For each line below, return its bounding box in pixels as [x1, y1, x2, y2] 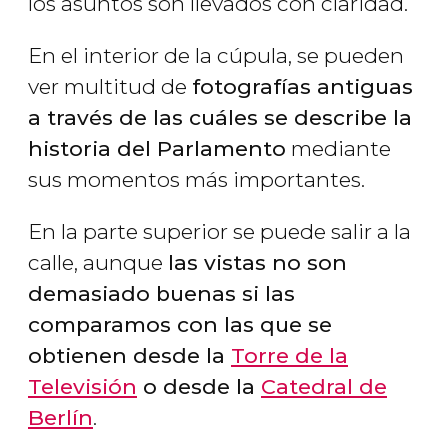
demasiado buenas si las [28, 281, 295, 307]
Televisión [28, 374, 137, 400]
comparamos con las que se [28, 312, 332, 338]
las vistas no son [168, 250, 347, 276]
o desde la [137, 374, 261, 400]
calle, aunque [28, 250, 168, 276]
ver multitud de [28, 74, 192, 100]
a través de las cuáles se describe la [28, 105, 412, 131]
